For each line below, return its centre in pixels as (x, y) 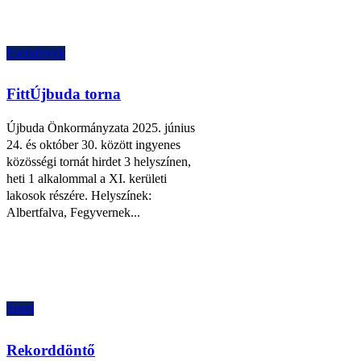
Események (36, 52)
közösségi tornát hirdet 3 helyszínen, (99, 162)
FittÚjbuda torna (64, 94)
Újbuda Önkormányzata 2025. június (101, 128)
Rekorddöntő (51, 351)
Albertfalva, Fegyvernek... (73, 213)
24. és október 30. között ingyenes (93, 145)
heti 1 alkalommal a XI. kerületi (87, 179)
